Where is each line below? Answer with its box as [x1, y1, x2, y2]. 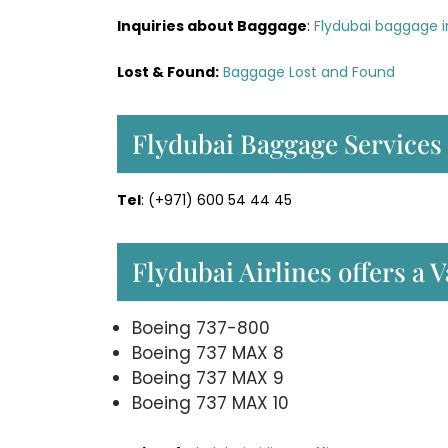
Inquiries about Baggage [117, 15, 307, 36]
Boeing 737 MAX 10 [132, 390, 289, 415]
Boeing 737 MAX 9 [132, 365, 284, 390]
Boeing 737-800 [132, 315, 270, 340]
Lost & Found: [117, 61, 219, 82]
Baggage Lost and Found [223, 61, 395, 82]
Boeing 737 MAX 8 [132, 340, 284, 365]
